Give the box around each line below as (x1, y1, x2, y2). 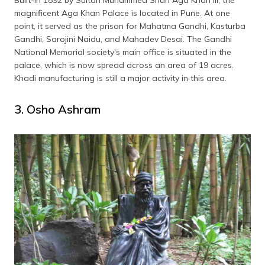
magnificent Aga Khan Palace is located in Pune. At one (14, 7, 230, 18)
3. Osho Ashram (14, 101, 101, 117)
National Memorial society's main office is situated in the (14, 46, 231, 57)
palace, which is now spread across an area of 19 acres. (14, 59, 234, 70)
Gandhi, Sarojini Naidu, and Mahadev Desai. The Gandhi (14, 33, 232, 44)
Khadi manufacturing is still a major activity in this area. (14, 72, 227, 83)
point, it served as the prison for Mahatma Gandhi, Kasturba (14, 20, 245, 31)
